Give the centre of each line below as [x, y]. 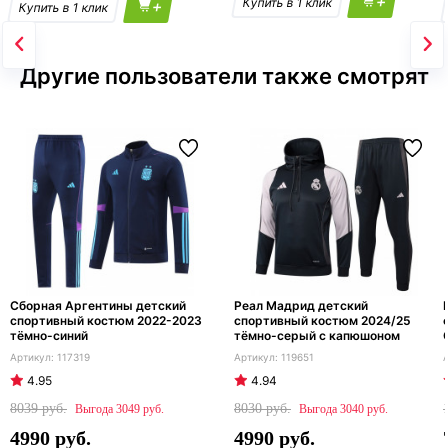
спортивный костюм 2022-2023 [106, 321]
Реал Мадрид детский [301, 306]
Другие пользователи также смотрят [224, 76]
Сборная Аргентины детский [98, 306]
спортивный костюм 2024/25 [322, 321]
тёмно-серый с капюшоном [317, 336]
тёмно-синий [49, 336]
